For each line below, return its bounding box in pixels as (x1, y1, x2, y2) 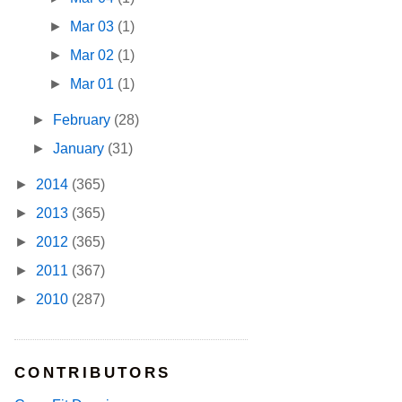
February (53, 112, 115, 128)
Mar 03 (70, 19, 118, 35)
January (53, 141, 109, 157)
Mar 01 (70, 76, 118, 92)
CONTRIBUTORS (14, 364, 171, 382)
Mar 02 (70, 48, 118, 64)
